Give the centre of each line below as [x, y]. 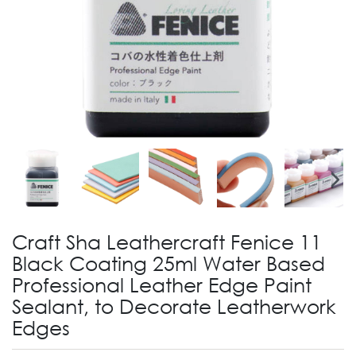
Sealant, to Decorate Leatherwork [174, 305]
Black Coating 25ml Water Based [168, 262]
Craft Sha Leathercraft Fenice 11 [167, 241]
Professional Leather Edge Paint [162, 284]
